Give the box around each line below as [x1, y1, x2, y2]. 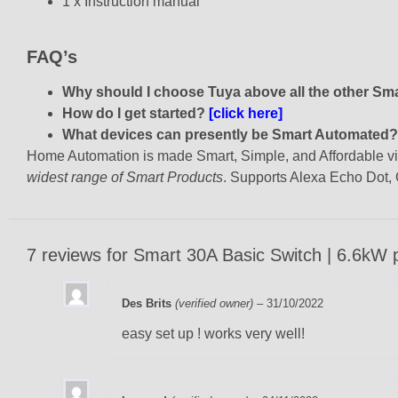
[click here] [209, 106, 283, 122]
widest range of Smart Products [27, 170, 223, 186]
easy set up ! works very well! [122, 325, 305, 341]
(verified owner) [175, 296, 253, 310]
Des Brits [122, 296, 175, 310]
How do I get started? [62, 106, 209, 122]
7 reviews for [27, 244, 133, 265]
